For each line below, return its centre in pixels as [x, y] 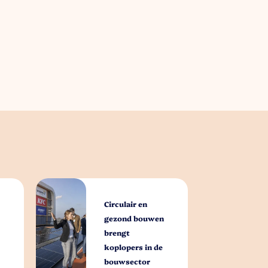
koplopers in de [134, 247]
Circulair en [126, 204]
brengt [117, 233]
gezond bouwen [134, 218]
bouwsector [127, 261]
